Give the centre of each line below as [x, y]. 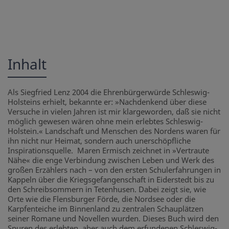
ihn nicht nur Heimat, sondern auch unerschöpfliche [99, 141]
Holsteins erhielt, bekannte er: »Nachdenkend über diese [107, 102]
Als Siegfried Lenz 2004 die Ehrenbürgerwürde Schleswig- [109, 92]
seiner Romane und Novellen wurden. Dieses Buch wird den [113, 219]
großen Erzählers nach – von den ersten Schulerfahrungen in [114, 170]
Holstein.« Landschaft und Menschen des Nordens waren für [114, 131]
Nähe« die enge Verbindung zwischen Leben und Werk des [111, 160]
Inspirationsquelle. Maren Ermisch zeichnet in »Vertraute [108, 151]
